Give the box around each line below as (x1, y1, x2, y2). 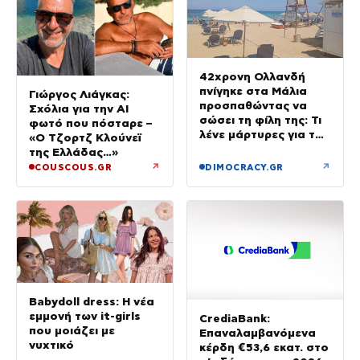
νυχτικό (29, 337, 74, 351)
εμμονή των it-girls (29, 309, 141, 322)
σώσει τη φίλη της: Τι (199, 112, 321, 126)
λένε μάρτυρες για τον (199, 127, 329, 141)
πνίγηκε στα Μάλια (199, 84, 307, 97)
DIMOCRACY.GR (205, 162, 284, 172)
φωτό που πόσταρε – (29, 116, 152, 129)
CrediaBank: (199, 312, 270, 325)
